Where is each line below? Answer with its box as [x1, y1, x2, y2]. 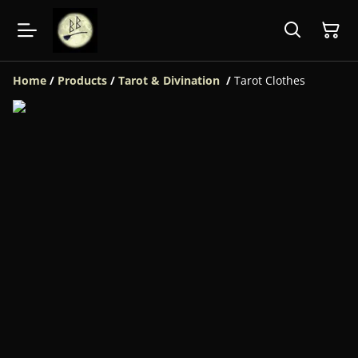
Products [58, 73, 107, 88]
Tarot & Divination [118, 73, 223, 88]
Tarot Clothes [234, 73, 305, 88]
